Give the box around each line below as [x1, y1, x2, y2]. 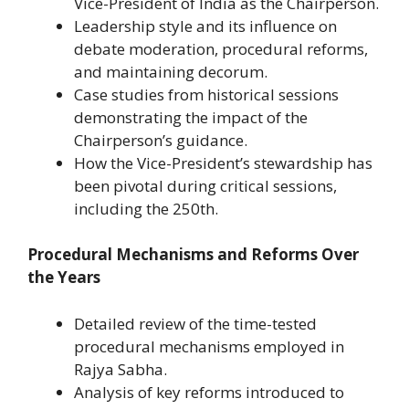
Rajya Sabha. [74, 358, 167, 380]
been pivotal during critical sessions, [74, 174, 337, 196]
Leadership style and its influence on [74, 15, 337, 37]
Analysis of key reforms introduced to [74, 381, 344, 403]
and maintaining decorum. [74, 60, 267, 82]
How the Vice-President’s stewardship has [74, 152, 372, 173]
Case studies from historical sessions [74, 83, 339, 105]
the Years [27, 267, 100, 288]
